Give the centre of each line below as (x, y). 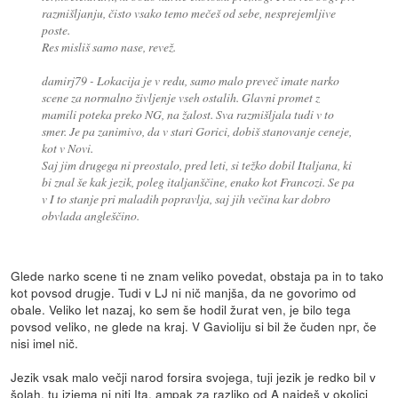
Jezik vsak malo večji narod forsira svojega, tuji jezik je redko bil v (194, 377)
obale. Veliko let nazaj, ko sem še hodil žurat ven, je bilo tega (181, 310)
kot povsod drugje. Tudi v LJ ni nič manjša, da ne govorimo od (184, 293)
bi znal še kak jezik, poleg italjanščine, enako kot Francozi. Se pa (198, 182)
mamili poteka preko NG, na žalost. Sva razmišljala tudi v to (187, 115)
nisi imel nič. (45, 343)
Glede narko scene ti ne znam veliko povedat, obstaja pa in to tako (198, 276)
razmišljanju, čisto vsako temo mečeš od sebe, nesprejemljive (188, 13)
